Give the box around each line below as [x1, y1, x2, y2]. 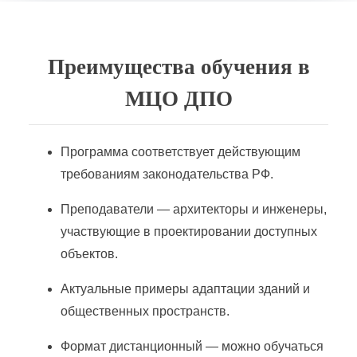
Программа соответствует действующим [61, 144, 300, 159]
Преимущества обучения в [47, 54, 310, 79]
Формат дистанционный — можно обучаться [61, 339, 324, 353]
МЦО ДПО [124, 86, 233, 111]
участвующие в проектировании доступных [61, 224, 317, 238]
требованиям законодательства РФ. [61, 167, 273, 181]
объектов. [61, 246, 118, 261]
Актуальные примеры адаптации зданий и [61, 281, 310, 296]
